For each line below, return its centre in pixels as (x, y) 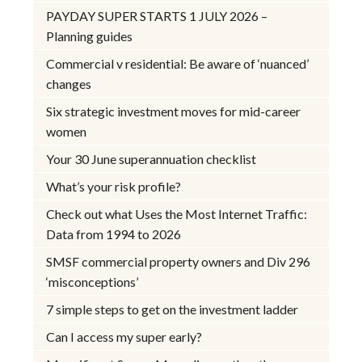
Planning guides (90, 36)
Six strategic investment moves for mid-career (174, 111)
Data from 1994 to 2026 (114, 234)
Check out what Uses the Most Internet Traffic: (177, 213)
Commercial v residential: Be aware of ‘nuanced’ (178, 63)
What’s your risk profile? (114, 186)
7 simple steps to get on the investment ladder (173, 309)
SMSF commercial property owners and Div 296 (179, 261)
